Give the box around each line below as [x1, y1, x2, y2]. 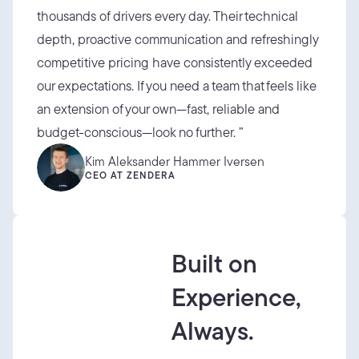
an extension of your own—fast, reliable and [37, 100, 280, 117]
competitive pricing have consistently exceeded [37, 54, 313, 71]
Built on [171, 247, 257, 279]
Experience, [171, 280, 301, 313]
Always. [171, 314, 254, 346]
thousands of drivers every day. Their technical [37, 7, 298, 24]
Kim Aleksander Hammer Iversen [85, 152, 264, 169]
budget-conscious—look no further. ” [37, 123, 244, 140]
